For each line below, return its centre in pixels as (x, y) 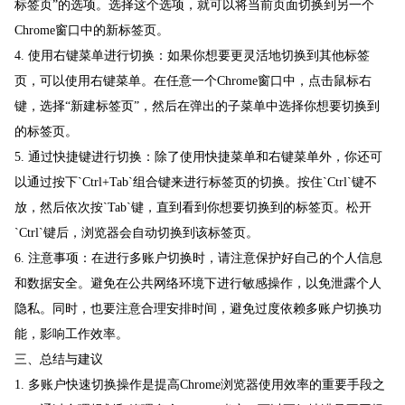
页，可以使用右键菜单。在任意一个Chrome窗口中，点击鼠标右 (193, 81)
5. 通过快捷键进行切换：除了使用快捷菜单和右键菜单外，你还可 (198, 157)
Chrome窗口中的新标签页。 (92, 31)
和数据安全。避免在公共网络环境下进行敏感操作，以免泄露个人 (198, 284)
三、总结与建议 (59, 360)
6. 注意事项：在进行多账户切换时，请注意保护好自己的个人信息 (198, 259)
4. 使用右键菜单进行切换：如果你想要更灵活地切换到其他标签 (192, 56)
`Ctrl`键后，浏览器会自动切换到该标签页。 (137, 233)
